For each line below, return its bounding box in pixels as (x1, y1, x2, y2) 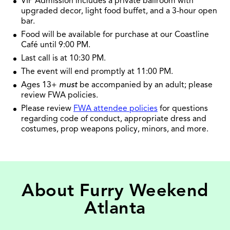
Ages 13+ (21, 80, 59, 90)
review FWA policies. (21, 90, 98, 101)
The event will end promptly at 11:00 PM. (21, 66, 173, 77)
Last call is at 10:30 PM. (21, 53, 106, 64)
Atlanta (84, 197, 146, 219)
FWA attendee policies (73, 103, 158, 114)
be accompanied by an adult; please (78, 80, 213, 90)
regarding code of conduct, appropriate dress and (21, 113, 206, 124)
